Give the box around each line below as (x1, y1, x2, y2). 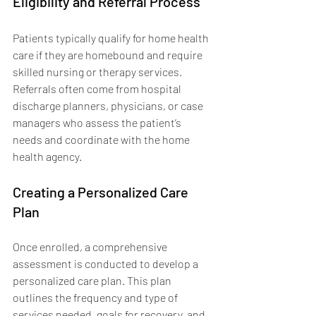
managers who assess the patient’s (13, 115, 183, 129)
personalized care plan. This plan (13, 273, 174, 287)
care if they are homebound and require (13, 47, 205, 61)
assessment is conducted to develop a (13, 256, 200, 270)
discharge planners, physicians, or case (13, 98, 205, 112)
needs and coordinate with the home (13, 132, 192, 146)
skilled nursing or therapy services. (13, 64, 184, 78)
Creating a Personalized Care (13, 183, 191, 200)
